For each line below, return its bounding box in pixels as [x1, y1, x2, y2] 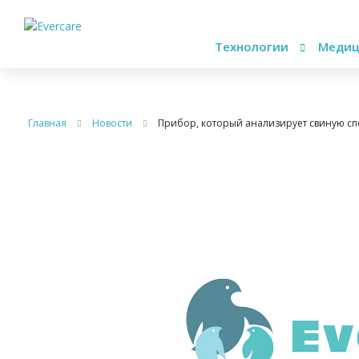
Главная [28, 116, 67, 130]
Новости [92, 116, 132, 130]
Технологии [215, 38, 292, 54]
